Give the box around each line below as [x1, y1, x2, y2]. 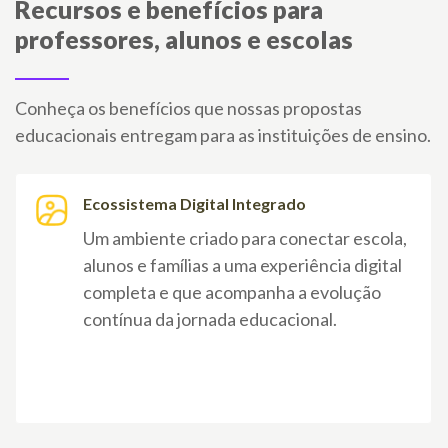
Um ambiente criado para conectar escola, [83, 227, 407, 250]
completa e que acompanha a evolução [83, 281, 381, 304]
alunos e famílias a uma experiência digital [83, 254, 402, 277]
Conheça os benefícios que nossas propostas [15, 97, 362, 120]
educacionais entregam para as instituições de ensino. [15, 124, 431, 147]
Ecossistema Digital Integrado [83, 194, 306, 214]
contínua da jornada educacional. [83, 308, 337, 331]
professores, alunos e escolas [15, 24, 353, 55]
